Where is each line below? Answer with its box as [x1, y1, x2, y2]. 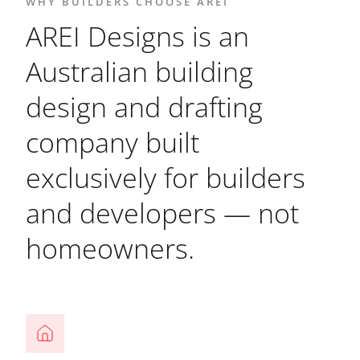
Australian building [26, 53, 253, 91]
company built [26, 124, 199, 162]
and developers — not [26, 194, 299, 232]
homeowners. [26, 230, 194, 268]
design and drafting [26, 88, 263, 126]
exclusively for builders [26, 159, 305, 197]
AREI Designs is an [26, 18, 249, 55]
